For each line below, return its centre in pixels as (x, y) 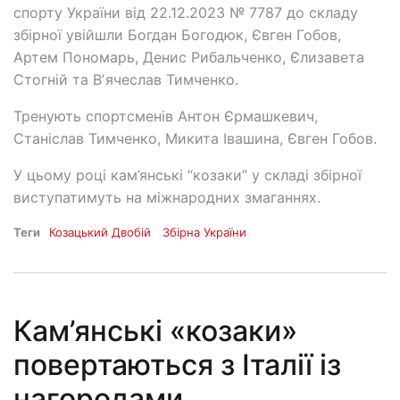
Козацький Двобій (100, 233)
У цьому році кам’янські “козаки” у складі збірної (187, 175)
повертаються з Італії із (177, 365)
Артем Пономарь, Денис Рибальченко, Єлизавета (189, 58)
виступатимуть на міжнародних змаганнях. (167, 198)
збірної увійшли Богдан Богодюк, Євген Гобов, (177, 35)
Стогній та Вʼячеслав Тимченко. (126, 80)
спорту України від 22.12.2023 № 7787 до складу (186, 13)
